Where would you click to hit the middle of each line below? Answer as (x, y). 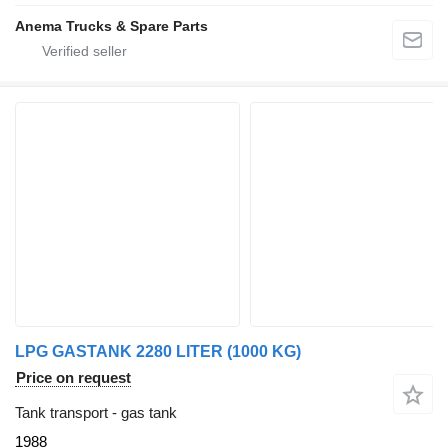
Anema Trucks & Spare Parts (111, 26)
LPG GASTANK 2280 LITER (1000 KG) (158, 352)
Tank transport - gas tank (96, 413)
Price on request (73, 378)
